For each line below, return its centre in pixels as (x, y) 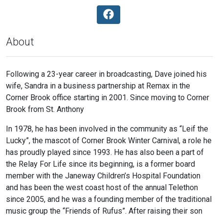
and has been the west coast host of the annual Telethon (102, 187)
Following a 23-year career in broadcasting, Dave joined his (106, 74)
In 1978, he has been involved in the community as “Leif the (107, 129)
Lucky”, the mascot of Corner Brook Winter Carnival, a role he (109, 141)
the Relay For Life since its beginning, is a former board (100, 164)
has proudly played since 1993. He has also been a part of (105, 152)
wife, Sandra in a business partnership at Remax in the (98, 86)
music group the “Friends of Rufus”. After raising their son (104, 211)
